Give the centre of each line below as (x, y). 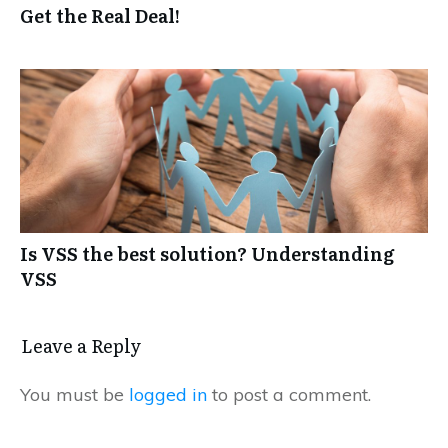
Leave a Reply (81, 345)
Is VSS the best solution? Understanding (207, 253)
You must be (74, 394)
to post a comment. (289, 394)
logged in (168, 394)
